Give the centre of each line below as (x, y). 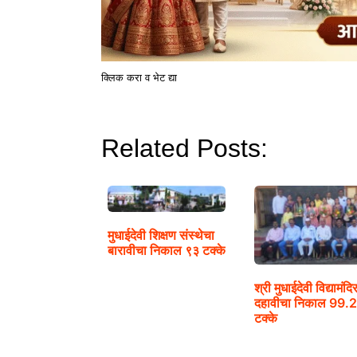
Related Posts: (184, 148)
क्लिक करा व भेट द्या (139, 77)
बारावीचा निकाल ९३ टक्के (167, 251)
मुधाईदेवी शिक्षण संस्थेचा (161, 235)
